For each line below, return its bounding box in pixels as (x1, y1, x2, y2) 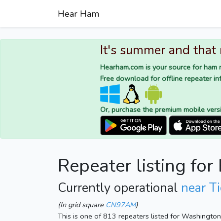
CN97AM (106, 200, 136, 210)
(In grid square (58, 200, 106, 210)
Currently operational (58, 180, 181, 197)
